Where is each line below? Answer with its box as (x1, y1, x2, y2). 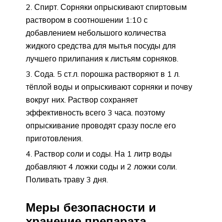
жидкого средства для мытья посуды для (26, 40, 176, 51)
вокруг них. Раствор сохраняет (26, 94, 138, 105)
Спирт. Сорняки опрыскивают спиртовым (34, 1, 187, 12)
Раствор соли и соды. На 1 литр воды (34, 148, 172, 159)
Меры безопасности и (26, 199, 156, 215)
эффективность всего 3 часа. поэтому (26, 107, 165, 117)
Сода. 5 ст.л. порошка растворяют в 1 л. (34, 68, 180, 79)
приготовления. (26, 133, 83, 143)
